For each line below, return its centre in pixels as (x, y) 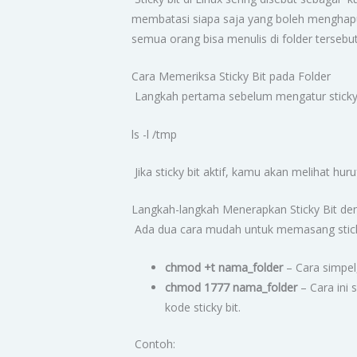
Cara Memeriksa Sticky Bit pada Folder (231, 76)
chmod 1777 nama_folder (231, 287)
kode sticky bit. (203, 307)
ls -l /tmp (155, 134)
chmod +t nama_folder (224, 267)
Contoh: (154, 343)
